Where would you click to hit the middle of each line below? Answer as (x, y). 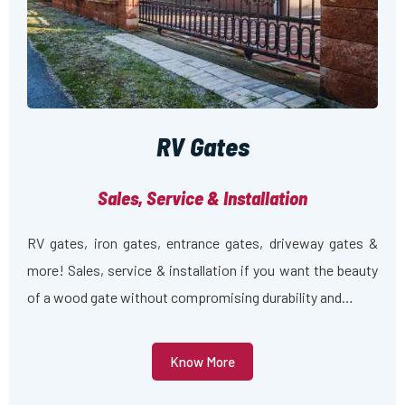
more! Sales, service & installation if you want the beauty (202, 270)
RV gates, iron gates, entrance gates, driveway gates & (202, 243)
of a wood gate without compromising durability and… (190, 297)
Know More (202, 361)
